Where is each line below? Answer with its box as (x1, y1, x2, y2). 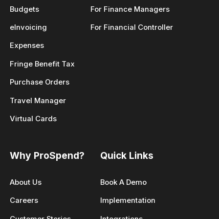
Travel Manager (10, 96, 66, 105)
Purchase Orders (10, 78, 69, 87)
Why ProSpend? (10, 149, 85, 161)
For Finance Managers (90, 4, 170, 14)
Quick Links (100, 149, 153, 161)
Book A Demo (100, 177, 147, 187)
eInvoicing (10, 23, 47, 32)
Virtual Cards (10, 114, 57, 124)
